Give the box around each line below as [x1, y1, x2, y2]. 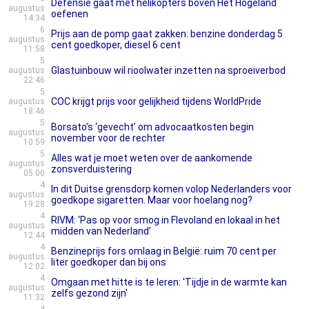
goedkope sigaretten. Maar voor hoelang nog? [51, 195, 252, 206]
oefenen [51, 8, 88, 19]
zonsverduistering [51, 163, 132, 175]
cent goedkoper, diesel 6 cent [51, 39, 181, 50]
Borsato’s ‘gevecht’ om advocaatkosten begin [51, 121, 254, 132]
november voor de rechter [51, 132, 166, 143]
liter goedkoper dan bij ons [51, 257, 166, 268]
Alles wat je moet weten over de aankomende [51, 152, 252, 163]
